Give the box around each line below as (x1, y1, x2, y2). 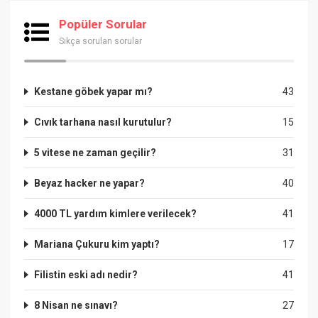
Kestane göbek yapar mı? (34, 85, 153, 97)
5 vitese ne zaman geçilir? (34, 146, 157, 158)
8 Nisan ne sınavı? (34, 299, 119, 311)
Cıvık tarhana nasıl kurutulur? (34, 116, 172, 128)
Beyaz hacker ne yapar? (34, 177, 146, 189)
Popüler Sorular (59, 16, 148, 31)
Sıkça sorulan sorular (59, 35, 143, 46)
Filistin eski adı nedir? (34, 268, 138, 280)
